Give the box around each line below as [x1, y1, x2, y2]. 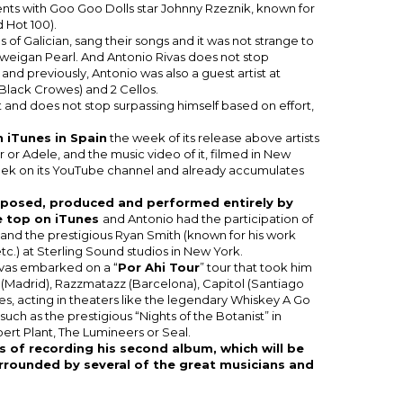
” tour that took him [199, 259, 312, 274]
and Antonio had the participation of [102, 210, 313, 226]
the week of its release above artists [106, 130, 319, 145]
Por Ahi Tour [117, 259, 200, 274]
